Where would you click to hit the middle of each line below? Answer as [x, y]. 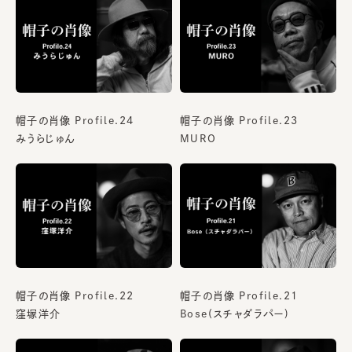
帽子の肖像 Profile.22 [75, 296]
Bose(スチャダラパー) [235, 314]
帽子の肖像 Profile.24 [75, 121]
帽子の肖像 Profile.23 [239, 121]
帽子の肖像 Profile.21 [239, 296]
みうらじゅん [46, 139]
